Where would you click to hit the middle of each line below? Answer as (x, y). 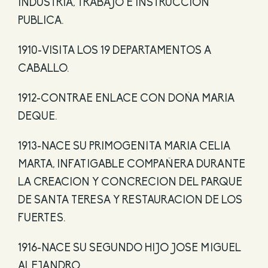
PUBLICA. (40, 21)
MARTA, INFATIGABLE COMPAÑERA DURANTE (131, 165)
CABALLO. (43, 69)
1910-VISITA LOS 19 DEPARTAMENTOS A (114, 51)
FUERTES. (41, 219)
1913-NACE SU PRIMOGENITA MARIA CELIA (124, 147)
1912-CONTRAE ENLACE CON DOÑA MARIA (126, 99)
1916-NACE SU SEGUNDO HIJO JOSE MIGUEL (129, 249)
